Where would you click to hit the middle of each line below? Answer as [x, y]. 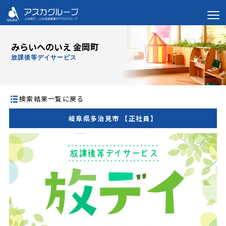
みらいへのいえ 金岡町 [55, 47]
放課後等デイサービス [44, 58]
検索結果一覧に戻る [51, 98]
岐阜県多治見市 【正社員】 [113, 118]
